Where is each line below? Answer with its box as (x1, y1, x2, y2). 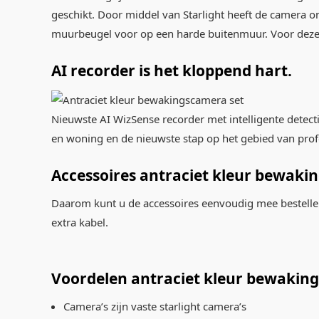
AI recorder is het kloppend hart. (51, 61, 292, 81)
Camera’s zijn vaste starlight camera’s (63, 298, 246, 313)
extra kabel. (51, 214, 108, 229)
